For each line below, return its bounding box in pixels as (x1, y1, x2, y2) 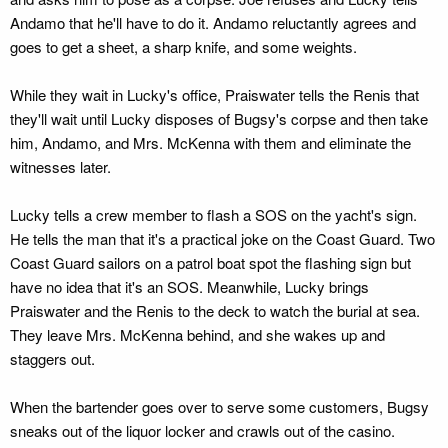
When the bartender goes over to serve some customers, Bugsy (10, 396, 429, 417)
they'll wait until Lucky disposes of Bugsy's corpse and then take (10, 108, 428, 129)
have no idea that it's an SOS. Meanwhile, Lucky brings (10, 276, 369, 297)
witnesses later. (10, 156, 111, 177)
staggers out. (10, 348, 95, 369)
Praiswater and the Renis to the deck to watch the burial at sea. (10, 300, 420, 321)
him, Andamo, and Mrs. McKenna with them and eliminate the (10, 132, 411, 153)
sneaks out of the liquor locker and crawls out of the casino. (10, 420, 395, 441)
